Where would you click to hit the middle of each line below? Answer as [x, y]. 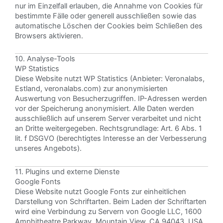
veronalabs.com [71, 89]
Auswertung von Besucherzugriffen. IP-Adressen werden [111, 99]
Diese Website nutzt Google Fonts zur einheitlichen [101, 191]
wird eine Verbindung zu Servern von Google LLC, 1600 [108, 211]
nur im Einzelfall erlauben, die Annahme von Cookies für [109, 6]
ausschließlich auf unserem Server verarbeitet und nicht [108, 119]
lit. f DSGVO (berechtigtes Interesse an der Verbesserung [111, 139]
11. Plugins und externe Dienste [67, 171]
